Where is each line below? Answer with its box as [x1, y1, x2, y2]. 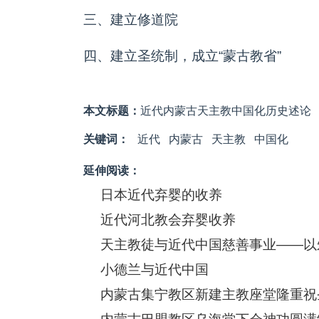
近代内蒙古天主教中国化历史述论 [140, 105, 311, 117]
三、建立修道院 [83, 12, 178, 27]
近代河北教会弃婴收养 [100, 212, 236, 227]
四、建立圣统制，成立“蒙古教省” [83, 48, 281, 63]
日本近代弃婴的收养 [100, 187, 222, 202]
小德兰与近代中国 [100, 262, 209, 277]
